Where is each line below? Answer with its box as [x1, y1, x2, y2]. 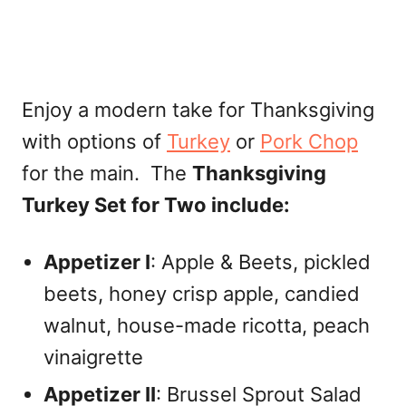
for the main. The [22, 161, 192, 185]
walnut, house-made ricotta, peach [43, 314, 370, 337]
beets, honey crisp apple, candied [43, 282, 360, 305]
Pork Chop [260, 130, 358, 153]
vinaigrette [43, 345, 143, 369]
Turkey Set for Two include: [22, 193, 290, 217]
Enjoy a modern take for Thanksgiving [22, 98, 374, 121]
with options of [22, 130, 167, 153]
